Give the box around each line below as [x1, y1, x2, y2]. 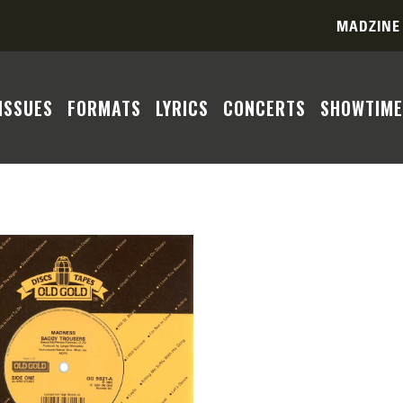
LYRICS [156, 94, 209, 121]
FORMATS [67, 94, 141, 121]
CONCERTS [223, 94, 306, 121]
